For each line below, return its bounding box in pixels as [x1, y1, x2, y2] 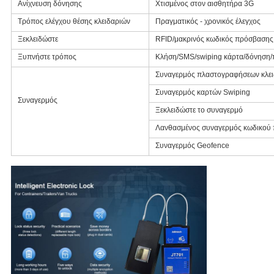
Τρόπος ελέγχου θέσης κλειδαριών [17, 17, 130, 26]
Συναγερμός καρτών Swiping [155, 88, 250, 97]
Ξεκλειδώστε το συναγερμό [155, 106, 243, 115]
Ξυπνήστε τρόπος [17, 53, 76, 62]
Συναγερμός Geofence [155, 141, 229, 150]
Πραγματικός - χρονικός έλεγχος [155, 17, 261, 26]
